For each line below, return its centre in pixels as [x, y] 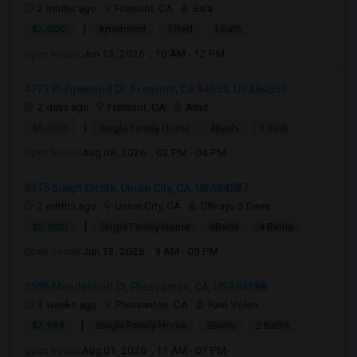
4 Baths [276, 227]
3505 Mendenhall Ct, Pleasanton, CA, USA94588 [145, 287]
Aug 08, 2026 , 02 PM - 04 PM [154, 152]
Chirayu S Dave [235, 206]
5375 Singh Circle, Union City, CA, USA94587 [136, 188]
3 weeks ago [67, 304]
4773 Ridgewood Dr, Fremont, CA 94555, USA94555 [155, 89]
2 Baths [273, 326]
